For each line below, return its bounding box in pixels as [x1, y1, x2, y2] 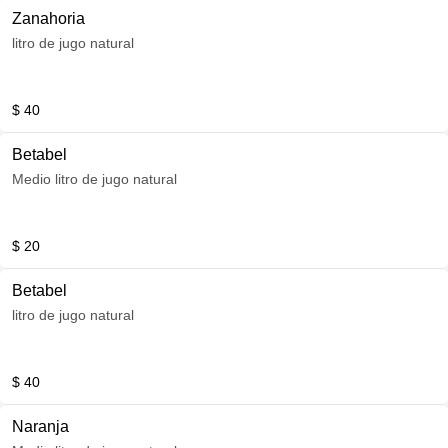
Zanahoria [12, 10, 85, 27]
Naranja [12, 418, 69, 435]
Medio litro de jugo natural [12, 171, 177, 187]
